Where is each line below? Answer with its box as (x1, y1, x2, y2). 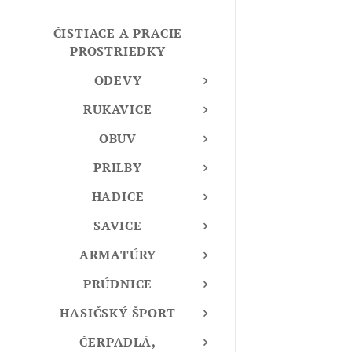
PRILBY (93, 159, 142, 177)
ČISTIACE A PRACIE (53, 24, 183, 42)
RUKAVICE (83, 101, 152, 119)
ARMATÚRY (79, 246, 157, 264)
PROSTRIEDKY (70, 42, 166, 60)
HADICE (91, 188, 145, 206)
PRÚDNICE (82, 275, 153, 293)
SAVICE (93, 217, 142, 235)
